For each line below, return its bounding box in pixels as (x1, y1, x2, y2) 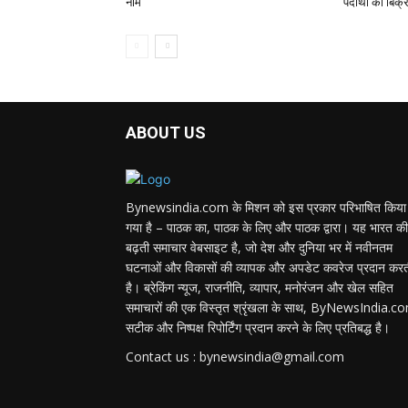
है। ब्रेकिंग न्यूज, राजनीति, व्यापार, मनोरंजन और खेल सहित (126, 279, 393, 297)
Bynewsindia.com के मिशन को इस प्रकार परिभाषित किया (126, 199, 406, 217)
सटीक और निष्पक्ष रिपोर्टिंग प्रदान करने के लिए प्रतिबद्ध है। (126, 319, 390, 337)
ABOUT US (126, 123, 206, 143)
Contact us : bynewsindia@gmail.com (126, 348, 344, 366)
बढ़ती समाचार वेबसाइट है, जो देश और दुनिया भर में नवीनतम (126, 239, 393, 257)
